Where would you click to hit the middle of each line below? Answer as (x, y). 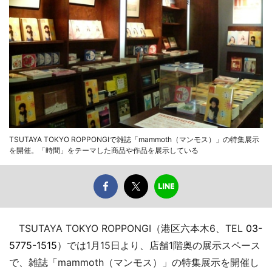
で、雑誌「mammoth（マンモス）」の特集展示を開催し (134, 262)
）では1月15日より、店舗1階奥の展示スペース (159, 245)
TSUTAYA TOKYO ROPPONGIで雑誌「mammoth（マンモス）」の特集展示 (134, 139)
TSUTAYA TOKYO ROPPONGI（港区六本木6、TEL (127, 228)
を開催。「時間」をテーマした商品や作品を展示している (104, 150)
